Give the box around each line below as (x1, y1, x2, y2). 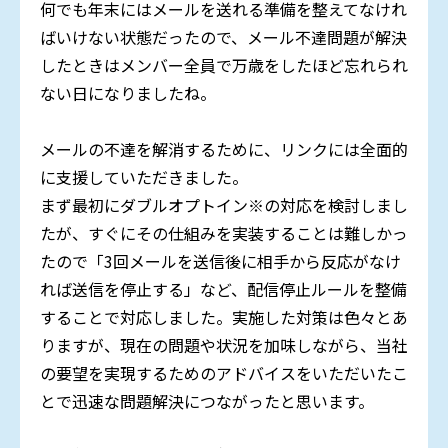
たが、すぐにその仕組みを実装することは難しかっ (40, 221, 408, 246)
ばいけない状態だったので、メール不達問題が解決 (40, 25, 407, 50)
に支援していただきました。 (40, 165, 248, 190)
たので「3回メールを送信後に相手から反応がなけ (40, 249, 401, 274)
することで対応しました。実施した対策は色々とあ (40, 305, 408, 330)
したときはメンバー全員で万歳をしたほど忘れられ (40, 53, 408, 78)
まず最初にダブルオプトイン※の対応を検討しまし (40, 193, 408, 218)
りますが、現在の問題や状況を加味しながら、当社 (40, 333, 408, 358)
